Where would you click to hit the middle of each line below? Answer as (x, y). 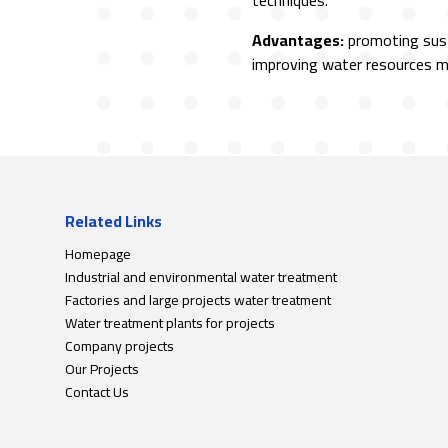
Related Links (113, 220)
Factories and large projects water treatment (197, 299)
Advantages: (297, 40)
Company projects (119, 345)
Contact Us (96, 391)
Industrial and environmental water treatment (200, 276)
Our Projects (101, 368)
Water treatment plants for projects (169, 322)
